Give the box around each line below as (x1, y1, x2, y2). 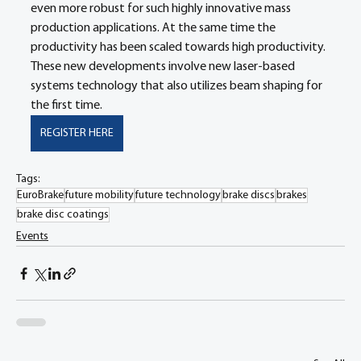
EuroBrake (17, 189, 64, 201)
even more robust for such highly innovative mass (31, 2, 293, 15)
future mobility (65, 189, 134, 201)
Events (16, 230, 48, 243)
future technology (135, 189, 221, 201)
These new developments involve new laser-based (31, 60, 297, 73)
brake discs (222, 189, 275, 201)
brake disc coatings (17, 209, 109, 221)
